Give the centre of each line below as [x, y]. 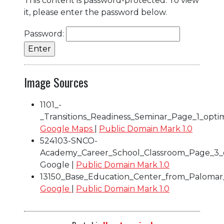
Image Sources [56, 82]
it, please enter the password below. [95, 12]
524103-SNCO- [69, 141]
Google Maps [67, 129]
